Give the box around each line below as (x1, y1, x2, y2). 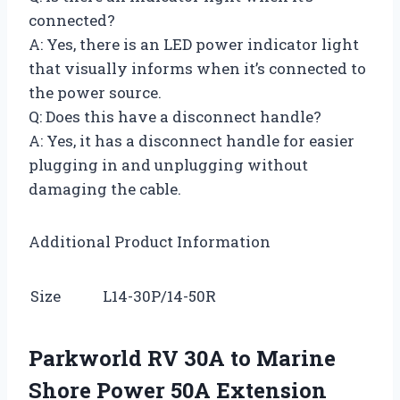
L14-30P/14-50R (103, 285, 216, 306)
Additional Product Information (29, 230, 271, 252)
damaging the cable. (29, 178, 181, 199)
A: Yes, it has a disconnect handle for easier (29, 129, 354, 151)
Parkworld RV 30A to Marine (29, 343, 336, 372)
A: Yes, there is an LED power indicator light (29, 33, 359, 54)
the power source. (29, 81, 162, 103)
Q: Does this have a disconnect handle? (29, 105, 321, 127)
